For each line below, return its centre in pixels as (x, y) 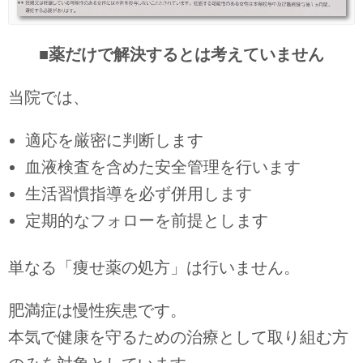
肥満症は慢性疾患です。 (97, 311)
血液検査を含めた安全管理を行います (162, 167)
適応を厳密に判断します (114, 140)
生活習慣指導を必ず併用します (138, 193)
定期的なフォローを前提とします (146, 220)
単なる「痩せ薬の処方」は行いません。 (154, 268)
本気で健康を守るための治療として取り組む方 (178, 337)
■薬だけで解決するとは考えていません (181, 54)
